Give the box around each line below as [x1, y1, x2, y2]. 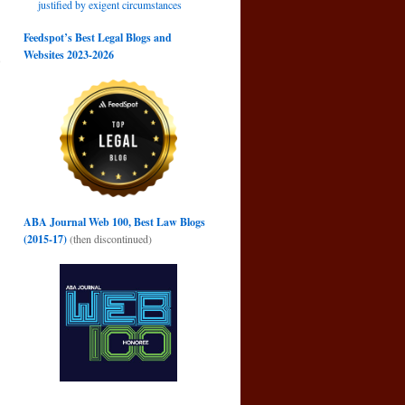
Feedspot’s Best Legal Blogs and [24, 30, 172, 45]
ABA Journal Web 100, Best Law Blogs [24, 214, 205, 230]
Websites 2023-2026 [24, 47, 114, 62]
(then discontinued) [67, 231, 152, 246]
